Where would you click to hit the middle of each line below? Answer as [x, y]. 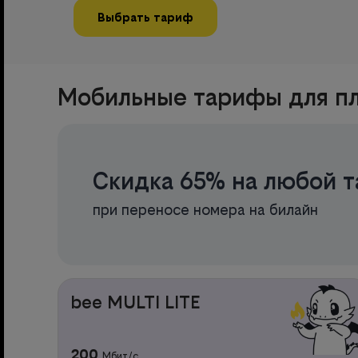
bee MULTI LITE [136, 302]
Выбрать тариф [145, 17]
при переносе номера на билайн [205, 210]
